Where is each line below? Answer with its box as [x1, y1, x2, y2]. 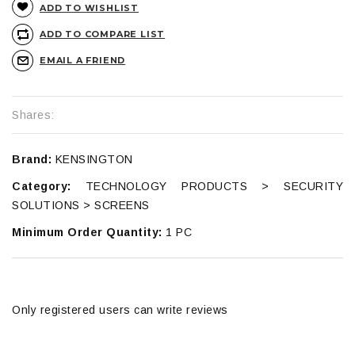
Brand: [12, 152, 52, 166]
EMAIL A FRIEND [40, 54, 126, 66]
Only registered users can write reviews [12, 303, 228, 316]
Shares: [12, 108, 55, 121]
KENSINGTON [52, 152, 133, 166]
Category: [12, 179, 71, 193]
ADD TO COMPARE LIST [40, 28, 166, 40]
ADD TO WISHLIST [40, 2, 139, 13]
